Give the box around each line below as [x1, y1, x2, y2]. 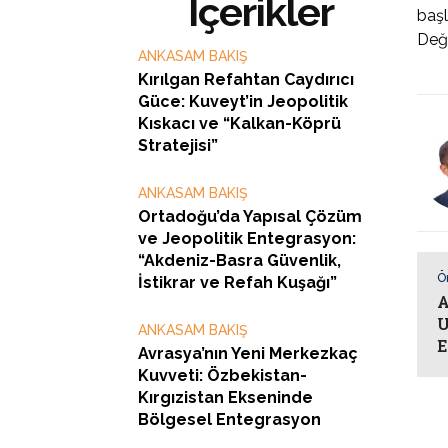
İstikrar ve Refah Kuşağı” [138, 273, 337, 292]
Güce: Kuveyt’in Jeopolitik [138, 92, 348, 111]
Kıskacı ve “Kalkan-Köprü [138, 114, 341, 133]
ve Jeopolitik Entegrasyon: [138, 229, 356, 248]
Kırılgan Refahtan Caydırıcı [138, 70, 354, 89]
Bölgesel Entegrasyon [138, 410, 321, 429]
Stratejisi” [138, 136, 218, 155]
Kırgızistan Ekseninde [138, 388, 313, 407]
